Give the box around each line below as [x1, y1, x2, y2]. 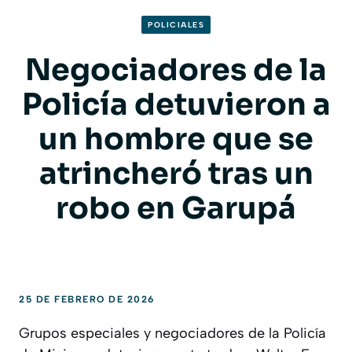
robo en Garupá [56, 189, 296, 227]
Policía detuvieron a [21, 85, 331, 123]
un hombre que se [38, 119, 313, 158]
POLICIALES [148, 19, 204, 30]
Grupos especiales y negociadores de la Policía [19, 324, 326, 342]
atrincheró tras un [38, 154, 313, 192]
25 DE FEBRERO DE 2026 [19, 293, 155, 305]
